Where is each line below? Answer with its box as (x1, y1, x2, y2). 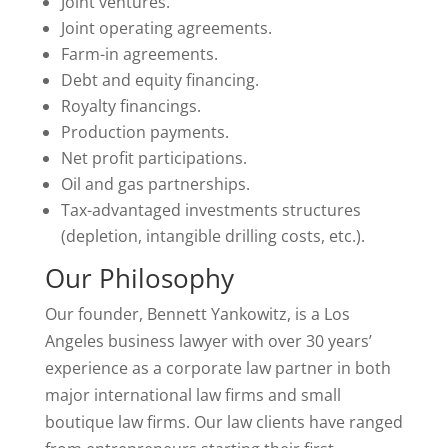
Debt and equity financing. (60, 69, 259, 91)
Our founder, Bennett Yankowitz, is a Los (44, 303, 350, 325)
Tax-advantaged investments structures (60, 199, 361, 221)
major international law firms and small (44, 384, 341, 406)
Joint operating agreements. (60, 17, 272, 39)
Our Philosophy (44, 260, 234, 296)
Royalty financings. (60, 95, 201, 117)
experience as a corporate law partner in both (44, 357, 391, 379)
